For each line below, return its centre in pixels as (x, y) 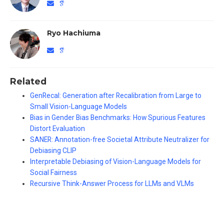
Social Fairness (53, 173)
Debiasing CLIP (53, 151)
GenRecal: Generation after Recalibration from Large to (116, 96)
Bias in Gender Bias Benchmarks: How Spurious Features (118, 118)
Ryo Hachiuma (73, 33)
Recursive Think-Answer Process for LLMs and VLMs (112, 184)
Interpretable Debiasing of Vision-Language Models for (115, 162)
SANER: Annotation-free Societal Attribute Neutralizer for (120, 140)
